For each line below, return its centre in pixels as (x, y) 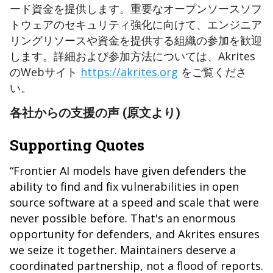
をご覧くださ (212, 72)
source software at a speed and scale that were (134, 203)
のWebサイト (45, 72)
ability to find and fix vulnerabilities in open (124, 187)
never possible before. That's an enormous (123, 218)
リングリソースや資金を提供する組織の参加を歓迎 (136, 41)
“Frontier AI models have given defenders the (128, 171)
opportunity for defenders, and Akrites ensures (135, 234)
